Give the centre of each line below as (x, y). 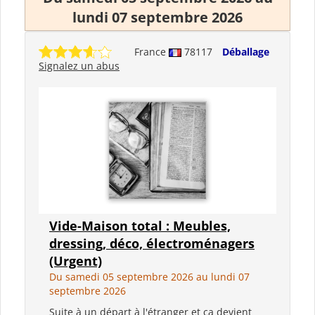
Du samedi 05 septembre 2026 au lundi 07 (149, 276)
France (152, 51)
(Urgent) (76, 261)
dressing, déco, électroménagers (152, 243)
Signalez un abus (79, 65)
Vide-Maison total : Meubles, (140, 225)
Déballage (246, 51)
